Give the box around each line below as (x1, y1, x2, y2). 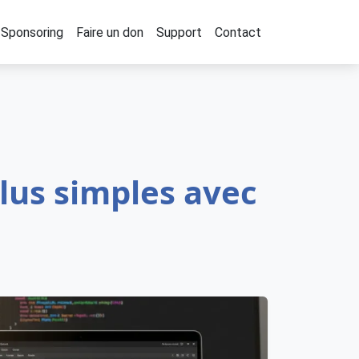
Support (156, 24, 202, 40)
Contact (215, 24, 261, 40)
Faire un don (76, 24, 143, 40)
